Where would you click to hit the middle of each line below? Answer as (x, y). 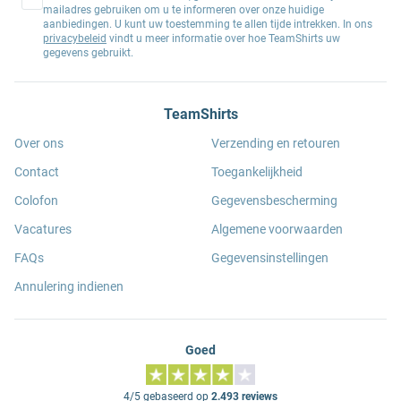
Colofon (36, 200)
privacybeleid (75, 38)
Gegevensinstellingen (270, 258)
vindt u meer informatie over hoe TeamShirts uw (223, 38)
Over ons (39, 143)
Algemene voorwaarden (277, 229)
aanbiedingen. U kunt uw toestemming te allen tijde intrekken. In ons (208, 24)
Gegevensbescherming (274, 200)
